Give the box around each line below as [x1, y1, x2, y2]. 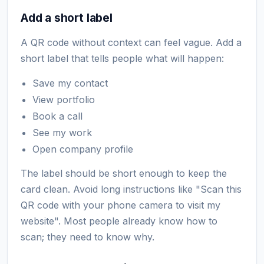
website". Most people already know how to [21, 214, 217, 227]
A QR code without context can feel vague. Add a [21, 36, 242, 48]
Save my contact [32, 77, 108, 89]
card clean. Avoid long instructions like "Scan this [21, 183, 242, 195]
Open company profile [32, 143, 133, 155]
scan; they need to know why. [21, 230, 154, 243]
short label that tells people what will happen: [21, 52, 224, 64]
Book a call [32, 110, 82, 122]
